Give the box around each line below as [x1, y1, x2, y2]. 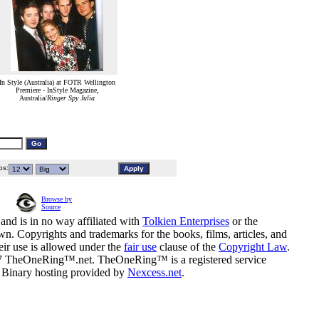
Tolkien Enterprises [142, 215, 229, 228]
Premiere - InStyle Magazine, [15, 86, 99, 95]
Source [41, 203, 61, 211]
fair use [124, 241, 157, 253]
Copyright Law [219, 241, 287, 253]
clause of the [157, 241, 219, 253]
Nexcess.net [127, 266, 182, 279]
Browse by [41, 195, 72, 204]
